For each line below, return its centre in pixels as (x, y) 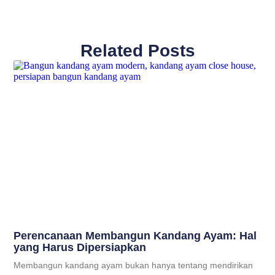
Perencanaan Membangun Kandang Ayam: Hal (135, 236)
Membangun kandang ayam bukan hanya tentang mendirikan (134, 265)
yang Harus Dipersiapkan (80, 248)
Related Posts (137, 50)
